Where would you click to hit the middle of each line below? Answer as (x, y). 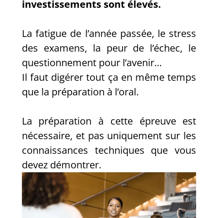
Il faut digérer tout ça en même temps (109, 77)
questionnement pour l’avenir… (92, 63)
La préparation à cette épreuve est (109, 121)
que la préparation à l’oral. (80, 92)
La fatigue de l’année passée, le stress (109, 33)
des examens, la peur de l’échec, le (109, 48)
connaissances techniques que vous (109, 150)
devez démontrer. (61, 165)
